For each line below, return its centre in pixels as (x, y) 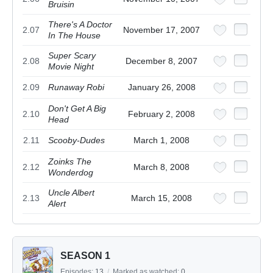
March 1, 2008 (161, 140)
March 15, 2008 (161, 198)
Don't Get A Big (77, 109)
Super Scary (72, 56)
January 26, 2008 (161, 87)
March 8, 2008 (161, 167)
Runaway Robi (76, 87)
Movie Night (71, 67)
